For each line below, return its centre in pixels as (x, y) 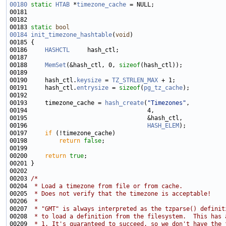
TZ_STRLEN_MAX (135, 80)
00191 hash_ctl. (43, 88)
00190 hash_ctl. (43, 80)
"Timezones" (167, 103)
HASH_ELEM (163, 126)
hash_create (124, 103)
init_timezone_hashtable (71, 35)
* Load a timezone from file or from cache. (107, 186)
